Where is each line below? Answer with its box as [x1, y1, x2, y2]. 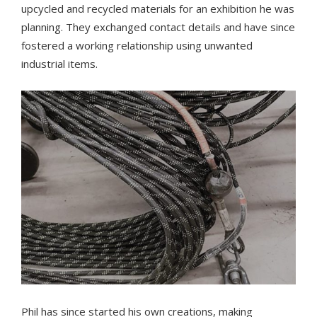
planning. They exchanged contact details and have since [21, 20, 295, 34]
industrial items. [21, 57, 100, 71]
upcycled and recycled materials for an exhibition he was [21, 1, 294, 16]
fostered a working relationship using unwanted [21, 38, 253, 52]
